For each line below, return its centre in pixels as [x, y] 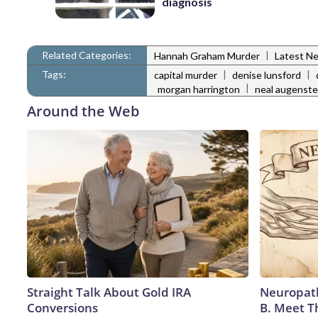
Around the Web [83, 111]
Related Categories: [87, 55]
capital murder [186, 75]
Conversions [62, 307]
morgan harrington [199, 89]
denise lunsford [267, 75]
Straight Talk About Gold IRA [109, 292]
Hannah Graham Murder [207, 56]
